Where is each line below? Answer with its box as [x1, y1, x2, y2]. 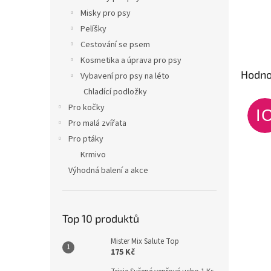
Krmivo [80, 149, 106, 161]
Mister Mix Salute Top [111, 236, 179, 247]
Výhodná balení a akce [68, 165, 148, 177]
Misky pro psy [80, 7, 131, 19]
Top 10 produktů [62, 212, 139, 225]
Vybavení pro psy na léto [80, 70, 169, 82]
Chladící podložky [83, 86, 147, 98]
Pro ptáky [68, 133, 103, 145]
